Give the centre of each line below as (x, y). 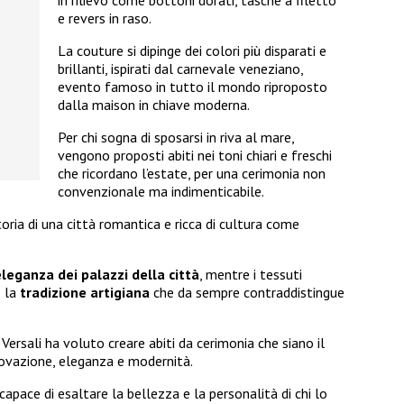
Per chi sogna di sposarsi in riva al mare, (176, 137)
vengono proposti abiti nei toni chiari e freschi (195, 155)
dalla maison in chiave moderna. (154, 104)
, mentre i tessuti (251, 274)
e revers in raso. (105, 18)
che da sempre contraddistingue (247, 292)
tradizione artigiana (85, 292)
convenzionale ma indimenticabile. (161, 191)
